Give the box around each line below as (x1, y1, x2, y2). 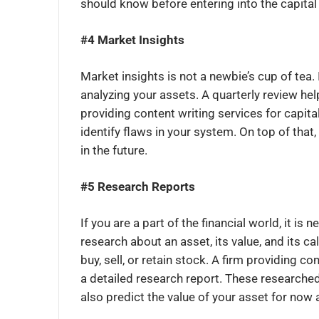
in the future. (80, 143, 147, 158)
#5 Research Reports (80, 179, 195, 194)
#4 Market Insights (80, 33, 184, 48)
